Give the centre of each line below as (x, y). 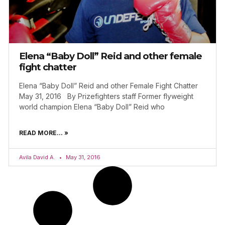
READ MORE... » (44, 133)
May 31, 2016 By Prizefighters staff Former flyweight (106, 96)
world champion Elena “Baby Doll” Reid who (92, 107)
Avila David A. (38, 157)
